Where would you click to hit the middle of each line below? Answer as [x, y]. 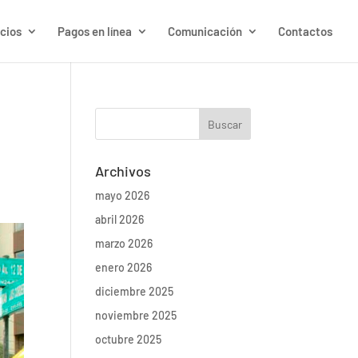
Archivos [123, 171]
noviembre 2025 [136, 315]
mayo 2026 [123, 195]
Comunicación [205, 31]
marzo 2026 [124, 243]
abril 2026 [120, 219]
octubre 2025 [129, 339]
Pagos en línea [95, 31]
